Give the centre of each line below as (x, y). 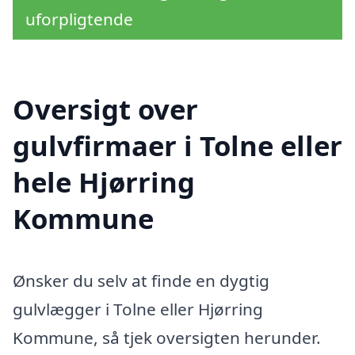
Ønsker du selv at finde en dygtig (141, 281)
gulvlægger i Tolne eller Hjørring (138, 309)
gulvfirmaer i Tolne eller (177, 146)
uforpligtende (79, 19)
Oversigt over (105, 109)
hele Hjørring (104, 182)
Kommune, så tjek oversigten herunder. (167, 338)
